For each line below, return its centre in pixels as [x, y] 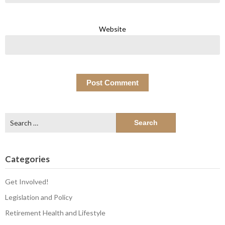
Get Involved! [27, 181]
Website [113, 29]
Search [15, 118]
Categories [27, 159]
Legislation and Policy [39, 197]
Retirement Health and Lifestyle [55, 212]
